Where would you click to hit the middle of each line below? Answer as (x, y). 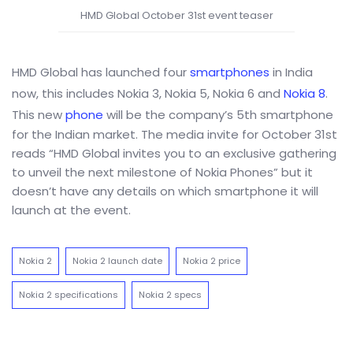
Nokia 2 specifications (69, 295)
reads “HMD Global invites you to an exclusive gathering (174, 153)
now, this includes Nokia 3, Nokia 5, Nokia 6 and (148, 93)
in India (291, 72)
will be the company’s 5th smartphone (218, 115)
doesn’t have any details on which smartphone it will (165, 191)
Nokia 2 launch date (117, 261)
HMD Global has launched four (101, 72)
